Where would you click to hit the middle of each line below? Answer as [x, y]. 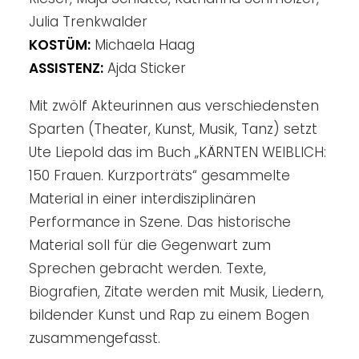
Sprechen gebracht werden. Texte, [147, 268]
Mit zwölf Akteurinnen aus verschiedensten [174, 106]
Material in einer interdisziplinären [142, 199]
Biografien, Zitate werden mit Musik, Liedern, [176, 292]
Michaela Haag [143, 45]
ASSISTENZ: [66, 68]
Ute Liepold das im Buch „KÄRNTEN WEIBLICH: [177, 152]
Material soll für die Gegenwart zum [150, 245]
